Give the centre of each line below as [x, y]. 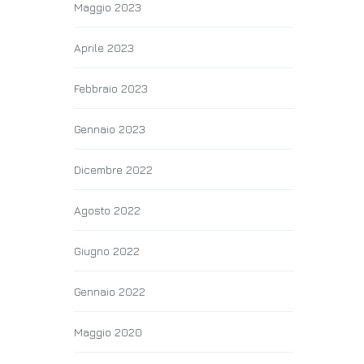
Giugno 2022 [107, 251]
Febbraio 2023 [111, 88]
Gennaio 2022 [110, 291]
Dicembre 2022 [113, 169]
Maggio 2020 [108, 332]
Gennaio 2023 [110, 129]
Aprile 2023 [104, 48]
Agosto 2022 [107, 210]
